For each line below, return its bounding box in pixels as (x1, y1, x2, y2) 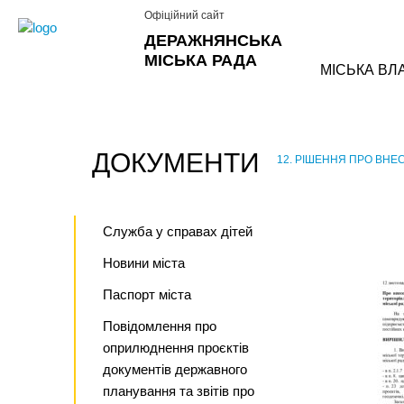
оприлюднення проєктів (103, 340, 249, 355)
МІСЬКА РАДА (144, 51, 257, 69)
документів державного (103, 362, 247, 377)
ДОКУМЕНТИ (92, 148, 260, 178)
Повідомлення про (103, 318, 216, 334)
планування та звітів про (103, 383, 254, 399)
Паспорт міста (103, 287, 191, 302)
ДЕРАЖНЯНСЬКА (144, 32, 282, 50)
